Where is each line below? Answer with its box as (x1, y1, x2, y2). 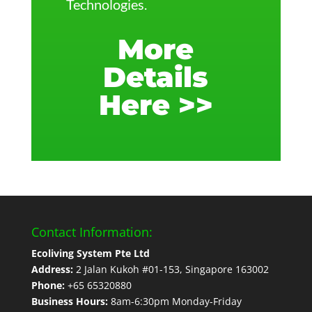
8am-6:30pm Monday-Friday (110, 294, 242, 308)
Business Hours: (31, 294, 111, 308)
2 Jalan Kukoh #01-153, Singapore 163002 (72, 262, 269, 276)
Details (103, 59, 209, 94)
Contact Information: (31, 223, 153, 240)
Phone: (31, 278, 65, 292)
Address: (31, 262, 73, 276)
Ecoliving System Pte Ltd (31, 246, 150, 260)
